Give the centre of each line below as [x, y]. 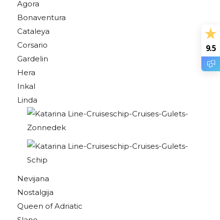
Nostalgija [35, 192]
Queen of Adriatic [50, 206]
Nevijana [33, 179]
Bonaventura [41, 17]
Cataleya [33, 31]
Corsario [32, 45]
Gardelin [33, 59]
